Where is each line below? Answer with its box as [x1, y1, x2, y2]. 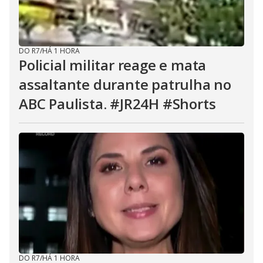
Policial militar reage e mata [19, 55, 207, 75]
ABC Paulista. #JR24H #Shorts [19, 94, 216, 113]
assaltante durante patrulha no [19, 75, 231, 94]
